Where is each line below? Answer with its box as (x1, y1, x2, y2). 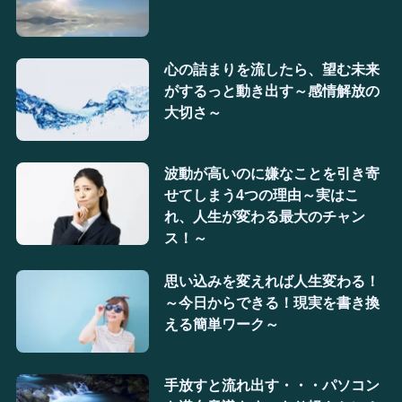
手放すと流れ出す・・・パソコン (163, 376, 380, 393)
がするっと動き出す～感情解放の (163, 82, 380, 99)
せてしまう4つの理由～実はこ (163, 186, 359, 203)
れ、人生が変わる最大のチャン (163, 207, 365, 224)
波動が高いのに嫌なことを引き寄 (163, 164, 380, 181)
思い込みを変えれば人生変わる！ (163, 272, 380, 289)
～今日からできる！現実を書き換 (163, 293, 380, 310)
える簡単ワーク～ (163, 315, 279, 332)
